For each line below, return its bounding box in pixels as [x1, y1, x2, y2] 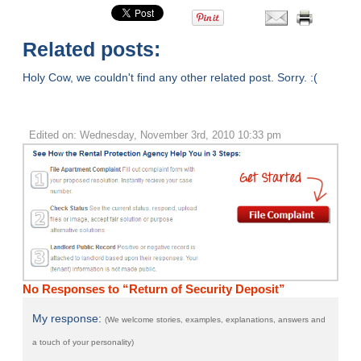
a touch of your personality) [32, 338, 135, 347]
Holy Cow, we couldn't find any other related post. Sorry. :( [23, 71, 318, 85]
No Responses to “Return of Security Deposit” [23, 282, 286, 297]
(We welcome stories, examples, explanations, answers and [105, 315, 326, 325]
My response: [32, 312, 106, 326]
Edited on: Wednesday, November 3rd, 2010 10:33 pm [28, 129, 281, 142]
